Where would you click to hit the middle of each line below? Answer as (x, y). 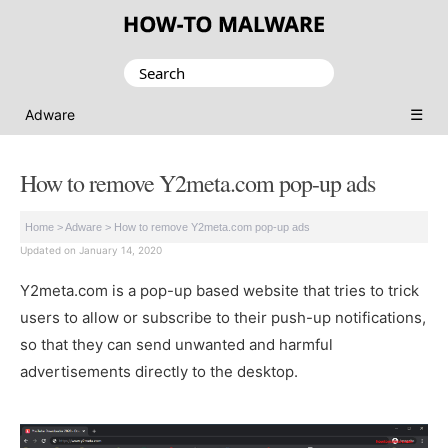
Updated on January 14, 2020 (91, 250)
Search (148, 71)
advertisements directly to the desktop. (159, 371)
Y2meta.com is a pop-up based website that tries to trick (219, 290)
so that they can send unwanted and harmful (176, 344)
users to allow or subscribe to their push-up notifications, (223, 317)
